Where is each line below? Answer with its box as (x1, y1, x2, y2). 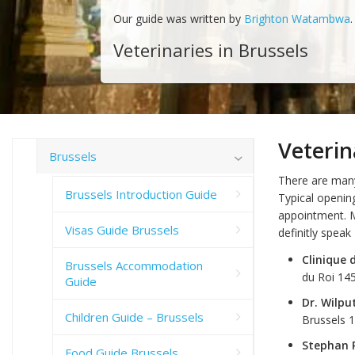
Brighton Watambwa (243, 10, 350, 26)
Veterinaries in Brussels (113, 37, 308, 62)
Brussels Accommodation (65, 257, 203, 273)
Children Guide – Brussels (65, 308, 204, 325)
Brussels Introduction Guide (65, 185, 217, 202)
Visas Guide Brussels (65, 221, 179, 238)
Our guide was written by (113, 10, 244, 26)
